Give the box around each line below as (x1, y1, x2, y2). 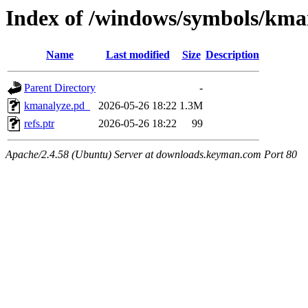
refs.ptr (24, 118, 54, 130)
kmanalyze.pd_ (24, 100, 90, 112)
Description (206, 49, 259, 61)
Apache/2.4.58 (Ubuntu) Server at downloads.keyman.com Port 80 (5, 148, 297, 161)
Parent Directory (24, 82, 96, 94)
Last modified (105, 49, 170, 61)
